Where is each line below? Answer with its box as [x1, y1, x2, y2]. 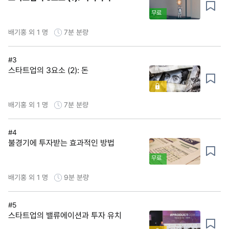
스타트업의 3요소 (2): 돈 [8, 65, 88, 76]
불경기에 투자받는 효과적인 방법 [8, 138, 114, 148]
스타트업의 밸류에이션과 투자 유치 [8, 211, 122, 221]
